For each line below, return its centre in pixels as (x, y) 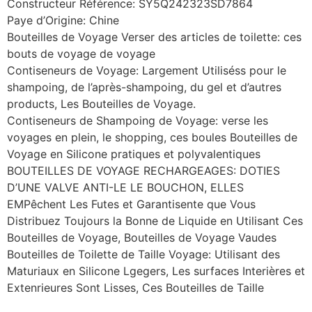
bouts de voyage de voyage (81, 54)
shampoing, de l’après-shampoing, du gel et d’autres (144, 87)
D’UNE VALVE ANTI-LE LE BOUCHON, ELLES (125, 188)
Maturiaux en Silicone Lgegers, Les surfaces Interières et (156, 271)
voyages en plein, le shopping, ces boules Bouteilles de (152, 138)
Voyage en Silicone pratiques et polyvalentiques (134, 154)
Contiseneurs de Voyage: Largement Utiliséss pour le (147, 71)
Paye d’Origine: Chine (63, 21)
